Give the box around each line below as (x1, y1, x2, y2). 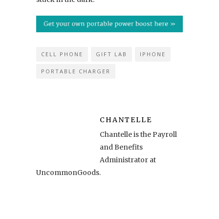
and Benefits (100, 143, 143, 152)
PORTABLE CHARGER (41, 67, 110, 75)
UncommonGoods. (36, 168, 101, 177)
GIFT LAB (96, 50, 127, 58)
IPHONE (140, 50, 166, 58)
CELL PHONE (41, 50, 83, 58)
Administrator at (100, 155, 156, 165)
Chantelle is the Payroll (100, 130, 177, 139)
